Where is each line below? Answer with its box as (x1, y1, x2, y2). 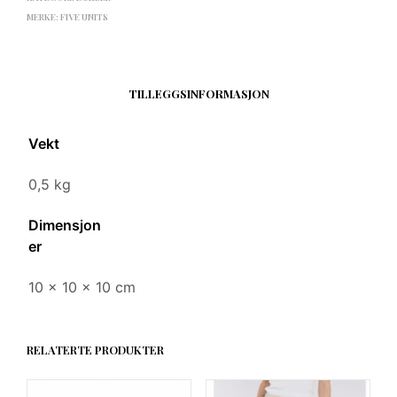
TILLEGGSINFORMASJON (128, 86, 269, 102)
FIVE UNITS (60, 10, 108, 23)
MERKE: (27, 10, 60, 23)
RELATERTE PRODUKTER (27, 341, 164, 357)
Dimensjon (28, 215, 101, 234)
